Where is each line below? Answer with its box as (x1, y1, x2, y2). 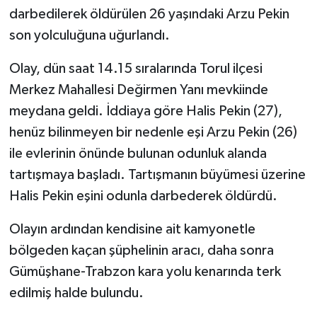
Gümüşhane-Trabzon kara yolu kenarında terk (8, 264, 281, 279)
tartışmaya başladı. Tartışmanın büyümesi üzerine (8, 167, 306, 182)
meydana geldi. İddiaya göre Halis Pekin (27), (8, 103, 282, 118)
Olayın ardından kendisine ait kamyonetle (8, 221, 255, 236)
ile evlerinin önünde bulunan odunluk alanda (8, 146, 267, 161)
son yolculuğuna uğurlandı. (8, 28, 170, 42)
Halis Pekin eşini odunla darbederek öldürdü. (8, 188, 277, 203)
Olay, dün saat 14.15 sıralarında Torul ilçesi (8, 61, 263, 76)
